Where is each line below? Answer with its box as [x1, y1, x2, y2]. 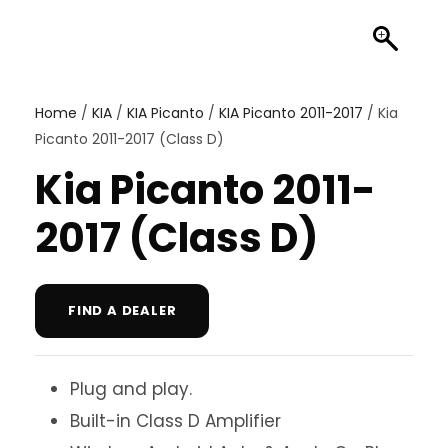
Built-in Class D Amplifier [70, 409, 281, 434]
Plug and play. [70, 377, 192, 402]
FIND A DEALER [68, 301, 177, 321]
